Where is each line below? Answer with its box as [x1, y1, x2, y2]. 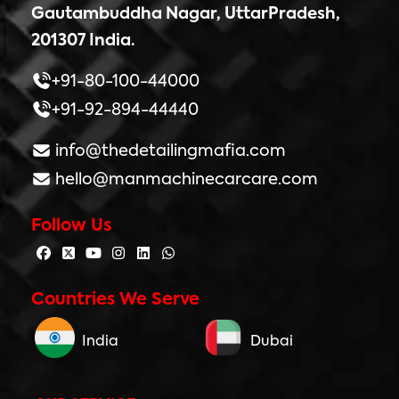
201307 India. [31, 33, 134, 50]
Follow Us [31, 217, 111, 235]
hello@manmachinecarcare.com [51, 172, 318, 189]
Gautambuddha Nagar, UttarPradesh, [31, 6, 340, 23]
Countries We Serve [31, 291, 199, 309]
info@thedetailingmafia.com [51, 143, 286, 160]
